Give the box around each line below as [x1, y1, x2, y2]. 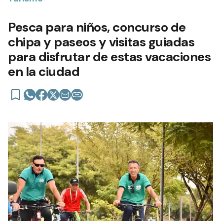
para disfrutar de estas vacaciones [8, 48, 211, 65]
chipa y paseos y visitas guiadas [8, 33, 194, 50]
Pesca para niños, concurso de [8, 18, 186, 36]
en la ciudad [8, 63, 79, 80]
